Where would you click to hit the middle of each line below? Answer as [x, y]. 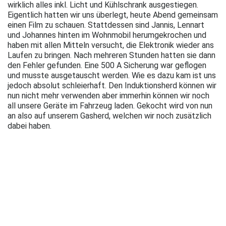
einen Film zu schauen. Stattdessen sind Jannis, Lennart [106, 25]
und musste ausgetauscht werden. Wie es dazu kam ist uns [112, 75]
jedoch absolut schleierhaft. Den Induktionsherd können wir [112, 85]
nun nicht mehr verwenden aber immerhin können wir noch [108, 95]
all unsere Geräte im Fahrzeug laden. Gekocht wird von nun [110, 105]
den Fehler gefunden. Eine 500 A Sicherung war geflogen [107, 65]
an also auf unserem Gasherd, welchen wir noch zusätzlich [109, 116]
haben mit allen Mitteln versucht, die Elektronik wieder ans [111, 45]
